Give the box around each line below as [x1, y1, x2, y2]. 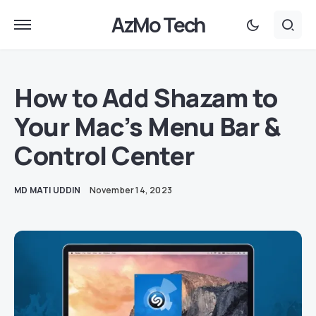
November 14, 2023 [89, 184, 173, 196]
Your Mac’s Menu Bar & [14, 109, 281, 144]
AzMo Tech [111, 10, 205, 39]
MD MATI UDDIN [14, 184, 81, 196]
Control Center [14, 138, 195, 173]
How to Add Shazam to [14, 80, 278, 115]
